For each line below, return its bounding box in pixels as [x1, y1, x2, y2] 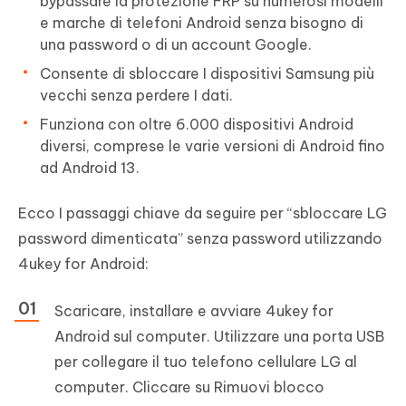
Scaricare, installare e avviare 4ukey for [54, 302, 333, 321]
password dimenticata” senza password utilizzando [18, 229, 382, 248]
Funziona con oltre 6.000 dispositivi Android [40, 115, 353, 134]
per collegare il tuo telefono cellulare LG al [54, 353, 357, 372]
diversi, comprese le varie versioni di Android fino [40, 137, 385, 156]
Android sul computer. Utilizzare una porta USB [54, 327, 384, 346]
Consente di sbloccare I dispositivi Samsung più [40, 64, 374, 83]
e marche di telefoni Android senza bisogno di [40, 14, 363, 33]
